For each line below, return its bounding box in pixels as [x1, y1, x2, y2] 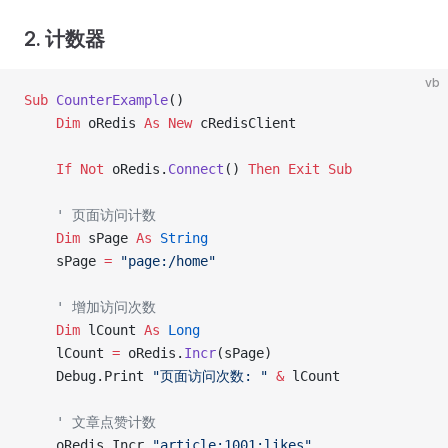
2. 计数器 [24, 27, 105, 51]
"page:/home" [112, 253, 216, 269]
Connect [168, 161, 224, 177]
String [152, 230, 208, 246]
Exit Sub [280, 161, 352, 177]
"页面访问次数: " [152, 368, 268, 384]
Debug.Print [24, 368, 152, 384]
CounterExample [48, 92, 168, 108]
